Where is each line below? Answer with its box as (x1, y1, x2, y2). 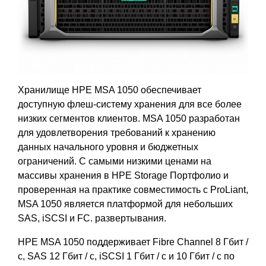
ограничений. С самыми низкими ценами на (18, 156, 211, 166)
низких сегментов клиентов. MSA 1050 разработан (18, 113, 240, 123)
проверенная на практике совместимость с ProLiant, (18, 184, 248, 195)
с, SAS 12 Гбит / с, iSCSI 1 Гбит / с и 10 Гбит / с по (18, 251, 235, 261)
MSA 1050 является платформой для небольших (18, 198, 233, 209)
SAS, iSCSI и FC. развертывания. (18, 213, 166, 223)
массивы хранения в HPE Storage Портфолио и (18, 170, 229, 180)
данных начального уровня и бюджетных (18, 141, 198, 152)
